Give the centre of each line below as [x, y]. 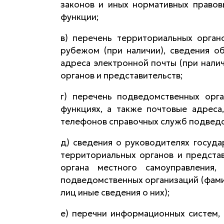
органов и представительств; [121, 75]
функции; [79, 17]
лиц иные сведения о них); [115, 192]
